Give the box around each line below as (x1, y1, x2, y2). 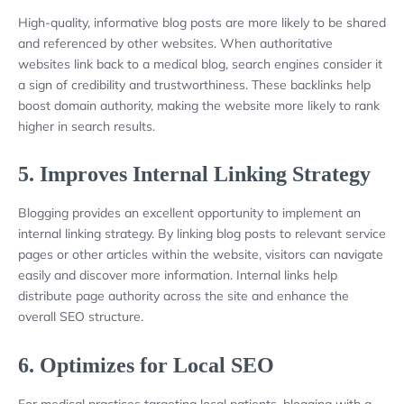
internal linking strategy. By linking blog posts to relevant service (18, 225, 386, 243)
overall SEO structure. (18, 308, 143, 326)
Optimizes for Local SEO (40, 353, 274, 377)
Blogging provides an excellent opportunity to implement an (18, 205, 361, 222)
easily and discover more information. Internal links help (18, 267, 337, 284)
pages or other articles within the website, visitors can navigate (18, 246, 383, 263)
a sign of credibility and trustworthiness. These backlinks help (18, 77, 371, 94)
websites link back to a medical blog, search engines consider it (18, 56, 382, 73)
